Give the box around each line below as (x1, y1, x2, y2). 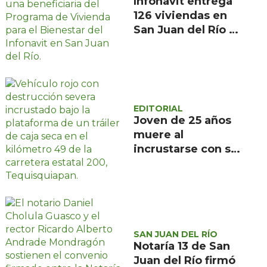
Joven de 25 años (133, 113, 232, 127)
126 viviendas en (133, 8, 228, 22)
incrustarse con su (133, 142, 238, 156)
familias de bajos (133, 37, 231, 51)
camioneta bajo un (133, 156, 240, 170)
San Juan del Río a (133, 23, 236, 36)
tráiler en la (133, 170, 198, 184)
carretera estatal (133, 185, 228, 198)
